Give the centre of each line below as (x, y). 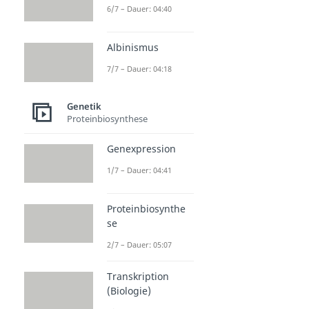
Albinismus (133, 48)
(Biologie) (129, 290)
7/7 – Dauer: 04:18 (139, 69)
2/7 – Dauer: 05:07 (139, 244)
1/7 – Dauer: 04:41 (139, 170)
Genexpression (141, 148)
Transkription (138, 276)
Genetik (84, 106)
